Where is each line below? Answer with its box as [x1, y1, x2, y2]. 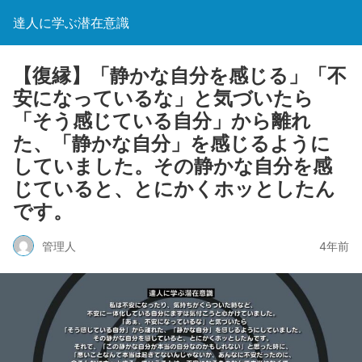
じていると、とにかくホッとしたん [13, 177, 335, 200]
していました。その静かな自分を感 [13, 154, 332, 178]
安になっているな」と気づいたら [13, 86, 314, 110]
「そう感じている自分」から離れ [13, 109, 311, 133]
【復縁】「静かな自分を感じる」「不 [13, 64, 347, 87]
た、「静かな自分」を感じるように [13, 132, 330, 155]
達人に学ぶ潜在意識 [13, 15, 129, 31]
